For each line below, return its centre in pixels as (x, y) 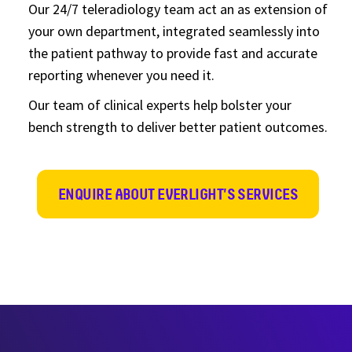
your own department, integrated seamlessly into (174, 31)
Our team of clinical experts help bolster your (160, 105)
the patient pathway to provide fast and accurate (173, 53)
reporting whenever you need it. (121, 75)
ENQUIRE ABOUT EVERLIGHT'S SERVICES (178, 194)
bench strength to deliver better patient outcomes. (178, 127)
